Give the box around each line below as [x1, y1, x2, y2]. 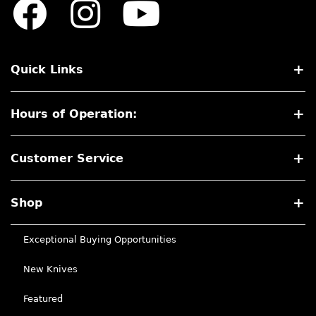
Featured [23, 293, 63, 305]
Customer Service [11, 151, 123, 165]
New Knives [23, 264, 78, 275]
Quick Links [11, 62, 83, 76]
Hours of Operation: [11, 107, 137, 121]
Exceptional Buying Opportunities [23, 234, 176, 245]
